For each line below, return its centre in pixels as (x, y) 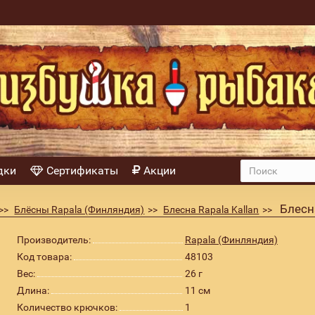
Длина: (33, 290)
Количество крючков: (67, 307)
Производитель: (53, 240)
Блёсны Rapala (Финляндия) (79, 210)
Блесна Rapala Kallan (211, 210)
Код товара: (44, 257)
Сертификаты (82, 171)
